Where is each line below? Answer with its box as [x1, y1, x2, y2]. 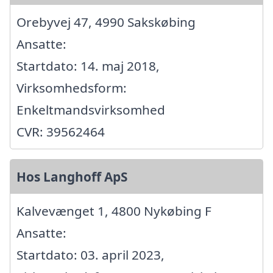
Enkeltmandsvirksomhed [16, 101, 165, 119]
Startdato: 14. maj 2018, [16, 57, 160, 75]
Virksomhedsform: [16, 79, 127, 97]
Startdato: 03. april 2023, [16, 246, 165, 264]
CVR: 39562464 [16, 123, 105, 141]
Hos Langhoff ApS [16, 168, 127, 186]
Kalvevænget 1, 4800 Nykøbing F [16, 202, 211, 220]
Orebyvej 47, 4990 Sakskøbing [16, 13, 196, 31]
